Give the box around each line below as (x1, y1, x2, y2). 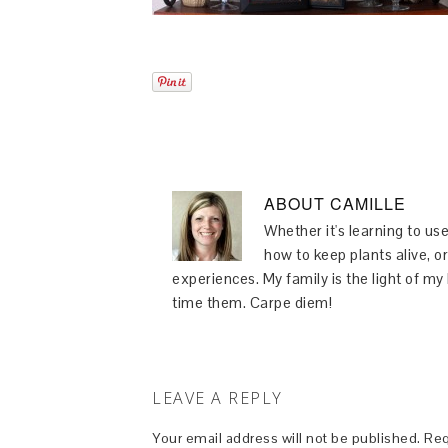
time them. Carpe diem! (172, 293, 332, 312)
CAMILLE (330, 192, 406, 215)
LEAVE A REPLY (152, 387, 283, 409)
